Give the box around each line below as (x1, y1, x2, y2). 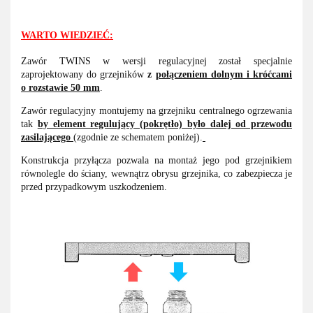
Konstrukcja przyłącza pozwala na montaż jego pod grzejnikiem (21, 155, 292, 166)
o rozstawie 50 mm (21, 82, 100, 94)
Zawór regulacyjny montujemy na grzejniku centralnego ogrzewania (21, 105, 292, 117)
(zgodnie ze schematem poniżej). (73, 132, 203, 143)
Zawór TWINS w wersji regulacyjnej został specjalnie (21, 56, 292, 67)
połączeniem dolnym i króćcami (155, 69, 293, 80)
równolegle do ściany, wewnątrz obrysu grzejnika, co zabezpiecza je (21, 168, 292, 180)
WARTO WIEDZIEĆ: (21, 30, 113, 41)
